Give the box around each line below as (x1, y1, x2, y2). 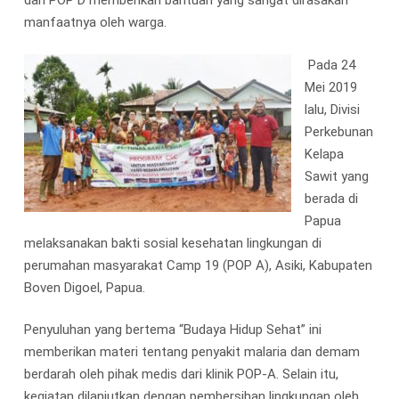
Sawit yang (304, 167, 369, 184)
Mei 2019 (304, 78, 357, 95)
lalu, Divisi (304, 101, 360, 118)
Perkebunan (304, 123, 373, 140)
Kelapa (304, 145, 344, 162)
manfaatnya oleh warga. (23, 14, 167, 30)
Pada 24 (304, 56, 355, 73)
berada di (304, 190, 358, 207)
